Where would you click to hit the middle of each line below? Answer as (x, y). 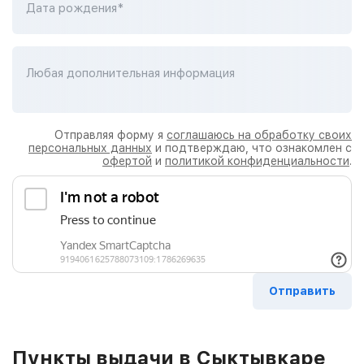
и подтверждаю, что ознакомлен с (252, 147)
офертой (127, 160)
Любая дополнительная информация (130, 73)
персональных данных (90, 147)
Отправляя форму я (110, 134)
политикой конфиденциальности (257, 160)
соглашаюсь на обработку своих (259, 134)
